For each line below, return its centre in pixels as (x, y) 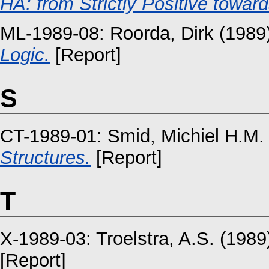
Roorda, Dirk (162, 33)
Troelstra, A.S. (155, 239)
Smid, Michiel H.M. (186, 136)
